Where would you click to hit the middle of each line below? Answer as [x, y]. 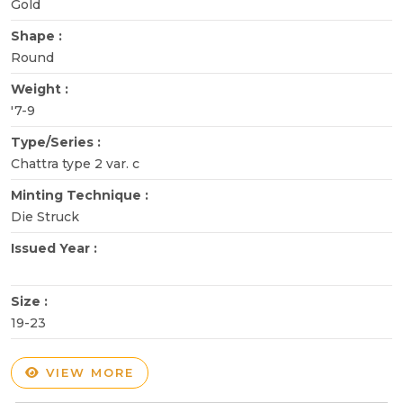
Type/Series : [58, 142]
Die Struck [45, 216]
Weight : [41, 89]
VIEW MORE [87, 372]
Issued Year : [56, 248]
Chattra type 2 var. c [75, 163]
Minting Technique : [81, 195]
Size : [31, 301]
